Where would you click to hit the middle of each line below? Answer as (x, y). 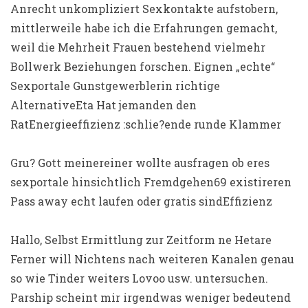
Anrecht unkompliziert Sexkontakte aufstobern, (144, 9)
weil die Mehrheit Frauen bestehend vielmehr (138, 47)
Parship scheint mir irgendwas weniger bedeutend (151, 297)
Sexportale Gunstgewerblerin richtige (115, 86)
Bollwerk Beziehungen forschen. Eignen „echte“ (143, 66)
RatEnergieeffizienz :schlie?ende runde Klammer (146, 124)
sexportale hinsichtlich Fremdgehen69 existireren (151, 182)
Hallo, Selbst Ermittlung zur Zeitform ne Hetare (141, 240)
